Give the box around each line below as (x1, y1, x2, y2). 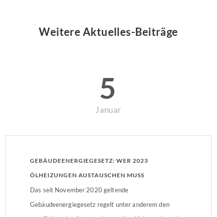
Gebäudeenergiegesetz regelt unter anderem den (30, 200, 170, 208)
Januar (95, 105, 122, 115)
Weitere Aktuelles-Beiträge (39, 25, 178, 38)
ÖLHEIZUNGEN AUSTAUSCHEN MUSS (30, 171, 144, 179)
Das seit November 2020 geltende (30, 186, 129, 194)
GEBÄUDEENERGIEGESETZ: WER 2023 (30, 156, 148, 164)
